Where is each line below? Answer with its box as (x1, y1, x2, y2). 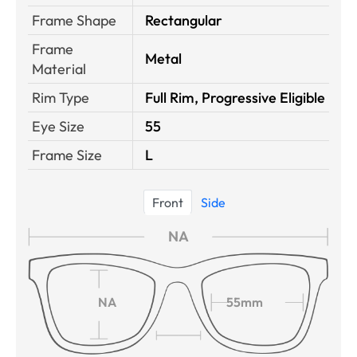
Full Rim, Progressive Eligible (145, 88, 325, 107)
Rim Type (32, 88, 89, 107)
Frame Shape (32, 10, 116, 29)
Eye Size (32, 116, 84, 135)
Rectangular (145, 10, 222, 29)
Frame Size (32, 145, 102, 164)
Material (32, 59, 86, 78)
